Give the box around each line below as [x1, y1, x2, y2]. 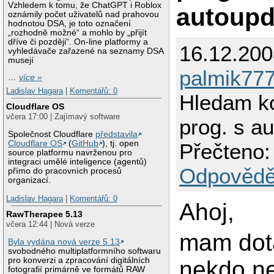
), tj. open [102, 139, 139, 149]
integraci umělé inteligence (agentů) [8, 157, 147, 167]
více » [19, 73, 43, 83]
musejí [8, 55, 34, 65]
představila [95, 130, 138, 139]
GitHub [72, 139, 99, 149]
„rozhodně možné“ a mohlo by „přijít [8, 28, 147, 37]
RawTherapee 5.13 [6, 209, 83, 220]
